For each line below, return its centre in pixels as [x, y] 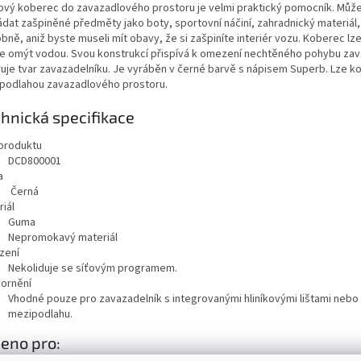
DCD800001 [35, 162]
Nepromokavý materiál [63, 238]
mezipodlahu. [40, 315]
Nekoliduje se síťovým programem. [93, 269]
